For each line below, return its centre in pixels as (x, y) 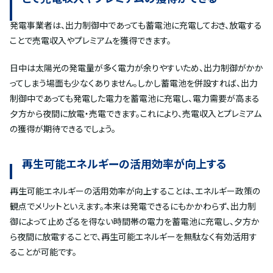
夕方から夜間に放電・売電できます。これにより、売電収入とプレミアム (136, 114)
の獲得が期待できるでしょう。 (63, 129)
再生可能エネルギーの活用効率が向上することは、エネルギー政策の (135, 191)
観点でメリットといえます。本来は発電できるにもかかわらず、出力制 (133, 206)
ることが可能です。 (43, 252)
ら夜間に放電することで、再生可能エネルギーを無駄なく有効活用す (133, 237)
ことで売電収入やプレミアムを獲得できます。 (90, 41)
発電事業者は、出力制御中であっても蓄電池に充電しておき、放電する (136, 25)
